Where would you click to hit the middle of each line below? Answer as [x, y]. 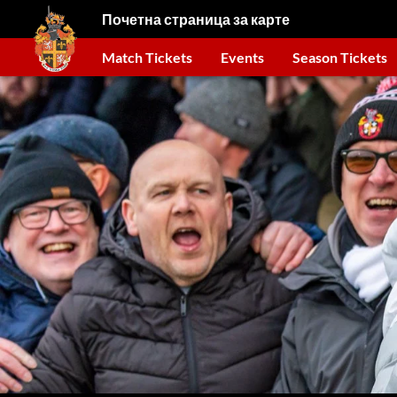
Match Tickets [147, 57]
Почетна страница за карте [196, 19]
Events [242, 57]
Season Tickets [340, 57]
